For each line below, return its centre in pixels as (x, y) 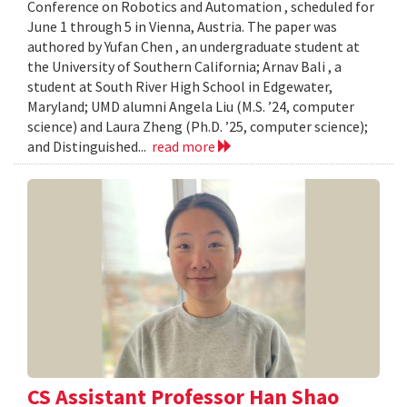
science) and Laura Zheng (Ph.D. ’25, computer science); (198, 126)
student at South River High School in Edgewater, (180, 86)
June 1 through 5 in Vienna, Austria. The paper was (182, 26)
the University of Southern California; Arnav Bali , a (184, 66)
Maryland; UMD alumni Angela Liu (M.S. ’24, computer (191, 106)
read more (185, 146)
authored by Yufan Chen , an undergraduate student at (194, 46)
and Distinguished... (89, 146)
